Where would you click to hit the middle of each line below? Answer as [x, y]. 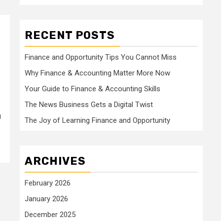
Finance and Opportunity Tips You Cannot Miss [101, 57]
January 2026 [46, 199]
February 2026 [48, 183]
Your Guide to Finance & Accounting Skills [92, 89]
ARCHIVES [55, 161]
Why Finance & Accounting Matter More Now [97, 73]
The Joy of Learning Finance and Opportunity [97, 120]
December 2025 [50, 214]
